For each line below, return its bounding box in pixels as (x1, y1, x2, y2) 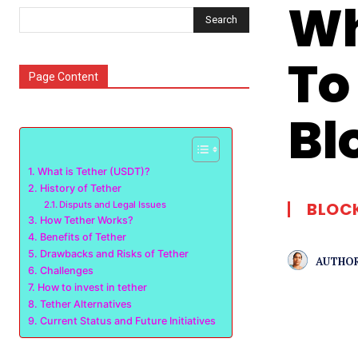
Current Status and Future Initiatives (39, 315, 216, 327)
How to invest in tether (37, 281, 147, 293)
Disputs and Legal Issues (59, 199, 167, 210)
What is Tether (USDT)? (37, 165, 150, 177)
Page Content (29, 70, 98, 83)
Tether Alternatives (39, 298, 132, 310)
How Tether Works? (39, 214, 133, 226)
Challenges (39, 265, 93, 276)
